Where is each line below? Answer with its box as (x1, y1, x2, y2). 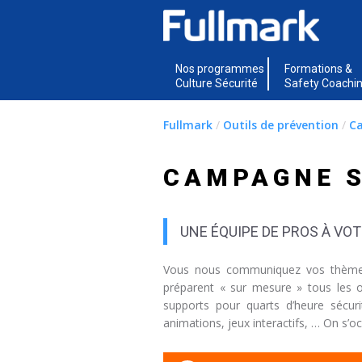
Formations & (284, 62, 352, 76)
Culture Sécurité (175, 77, 258, 90)
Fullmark (163, 117, 213, 133)
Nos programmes (175, 62, 264, 76)
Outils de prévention (223, 117, 339, 133)
